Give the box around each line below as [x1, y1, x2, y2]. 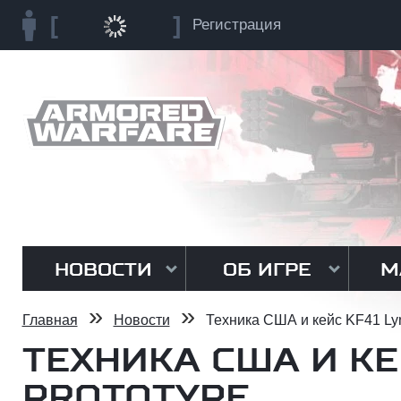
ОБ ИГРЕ [223, 259, 311, 280]
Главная [21, 312, 78, 328]
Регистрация [192, 16, 281, 33]
